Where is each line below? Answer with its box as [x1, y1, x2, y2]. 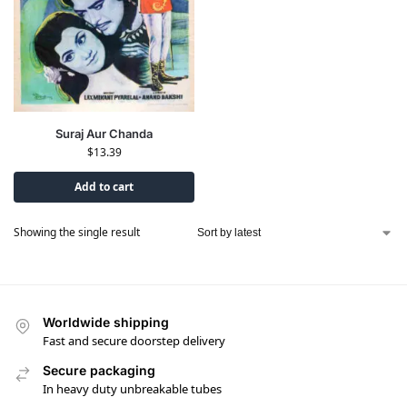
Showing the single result [14, 223, 140, 240]
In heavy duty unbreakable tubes [43, 381, 222, 398]
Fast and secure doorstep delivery [43, 332, 225, 349]
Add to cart [74, 178, 134, 194]
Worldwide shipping [43, 313, 169, 330]
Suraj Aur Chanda [55, 125, 153, 141]
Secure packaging [43, 362, 155, 378]
